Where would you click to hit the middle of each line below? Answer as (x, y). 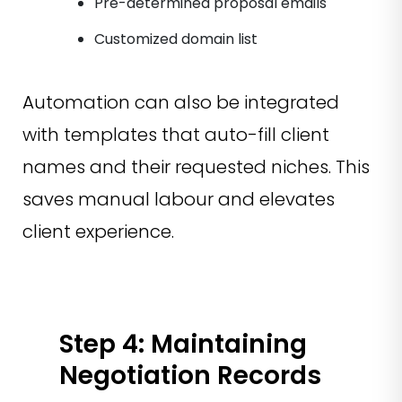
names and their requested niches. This (196, 167)
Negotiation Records (190, 376)
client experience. (100, 232)
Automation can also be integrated (181, 103)
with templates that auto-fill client (176, 135)
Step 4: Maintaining (183, 345)
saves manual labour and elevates (179, 200)
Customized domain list (178, 39)
